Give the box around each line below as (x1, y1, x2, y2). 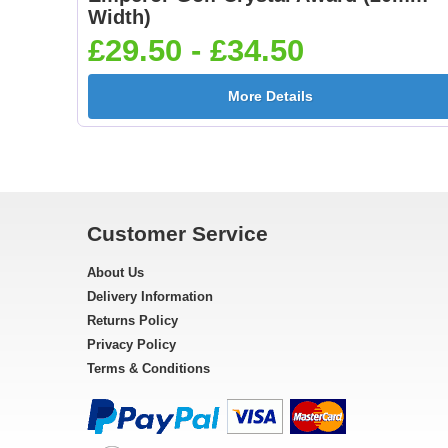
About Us (87, 265, 144, 280)
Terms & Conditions (87, 361, 210, 376)
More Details (227, 88, 313, 104)
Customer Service (87, 222, 268, 245)
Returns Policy (87, 313, 178, 328)
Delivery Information (87, 289, 213, 304)
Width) (88, 6, 151, 28)
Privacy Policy (87, 337, 176, 352)
